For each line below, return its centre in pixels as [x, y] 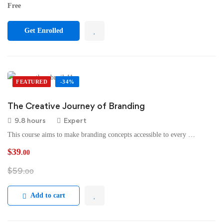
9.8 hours [30, 120]
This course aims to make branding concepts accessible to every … [101, 135]
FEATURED [32, 82]
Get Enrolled [44, 31]
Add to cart [48, 195]
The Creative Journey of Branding [76, 106]
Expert [75, 120]
